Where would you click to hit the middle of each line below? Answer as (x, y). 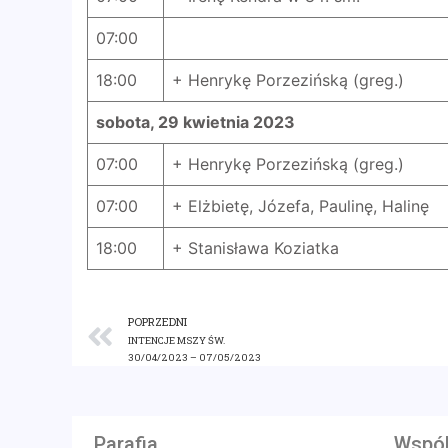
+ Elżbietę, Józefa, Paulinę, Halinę (300, 205)
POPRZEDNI (157, 321)
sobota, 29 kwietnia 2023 (195, 121)
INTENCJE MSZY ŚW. (176, 340)
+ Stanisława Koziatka (255, 247)
